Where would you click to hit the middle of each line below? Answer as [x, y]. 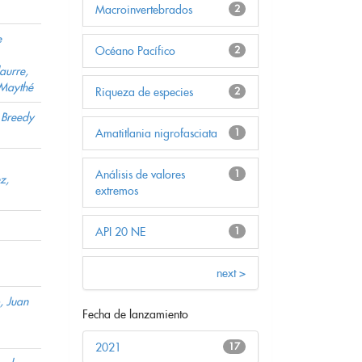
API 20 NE [120, 232]
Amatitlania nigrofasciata [156, 134]
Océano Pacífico [135, 51]
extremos [117, 191]
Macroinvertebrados [144, 10]
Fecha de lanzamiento [135, 315]
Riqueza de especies [144, 93]
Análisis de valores [140, 175]
